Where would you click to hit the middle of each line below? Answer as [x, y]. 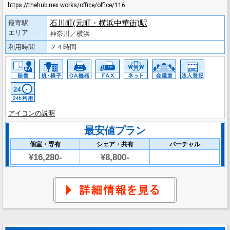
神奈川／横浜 [70, 34]
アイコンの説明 [32, 113]
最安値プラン [115, 130]
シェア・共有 [115, 144]
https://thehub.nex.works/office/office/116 [66, 5]
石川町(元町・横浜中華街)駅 [99, 23]
